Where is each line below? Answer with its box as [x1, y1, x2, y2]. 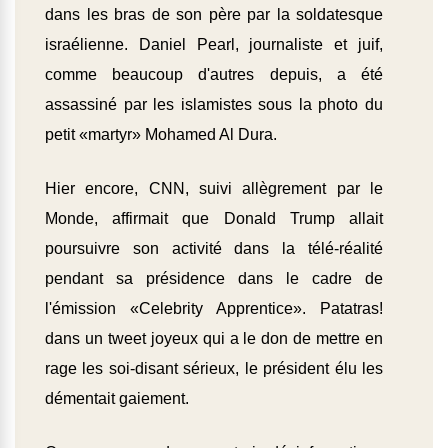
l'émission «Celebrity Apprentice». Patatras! [45, 300, 383, 318]
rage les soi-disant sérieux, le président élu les [45, 360, 383, 378]
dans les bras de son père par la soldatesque [45, 6, 383, 24]
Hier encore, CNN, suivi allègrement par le [45, 180, 383, 198]
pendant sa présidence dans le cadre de [45, 270, 383, 288]
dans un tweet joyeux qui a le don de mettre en [45, 330, 383, 348]
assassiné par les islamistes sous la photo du [45, 96, 383, 114]
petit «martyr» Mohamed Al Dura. [45, 126, 277, 144]
